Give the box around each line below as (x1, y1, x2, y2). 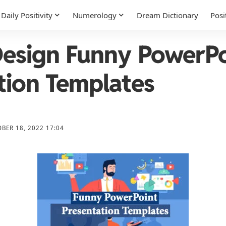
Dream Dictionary (137, 10, 198, 20)
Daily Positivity (1, 10, 52, 20)
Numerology (73, 10, 117, 20)
